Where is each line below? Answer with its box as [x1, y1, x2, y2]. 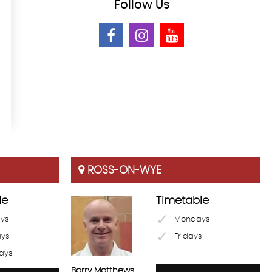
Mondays [174, 215, 209, 223]
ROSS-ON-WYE [84, 165, 161, 176]
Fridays [174, 232, 202, 240]
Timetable [156, 195, 209, 206]
